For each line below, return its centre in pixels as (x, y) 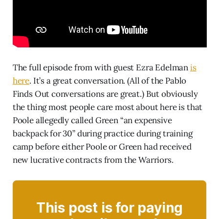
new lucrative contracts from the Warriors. (93, 160)
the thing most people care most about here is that (108, 107)
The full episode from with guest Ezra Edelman (101, 68)
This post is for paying (109, 208)
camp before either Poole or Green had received (102, 147)
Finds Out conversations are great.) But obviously (105, 94)
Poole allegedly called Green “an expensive (92, 120)
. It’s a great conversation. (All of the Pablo (108, 81)
